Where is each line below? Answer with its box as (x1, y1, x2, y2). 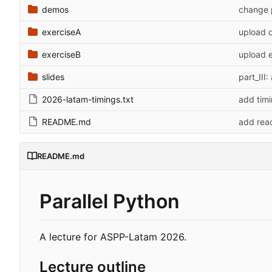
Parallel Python (39, 189, 180, 214)
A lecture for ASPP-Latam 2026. (39, 231, 186, 243)
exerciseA (42, 27, 81, 38)
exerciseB (42, 49, 81, 60)
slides (42, 72, 64, 83)
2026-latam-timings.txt (42, 94, 134, 105)
